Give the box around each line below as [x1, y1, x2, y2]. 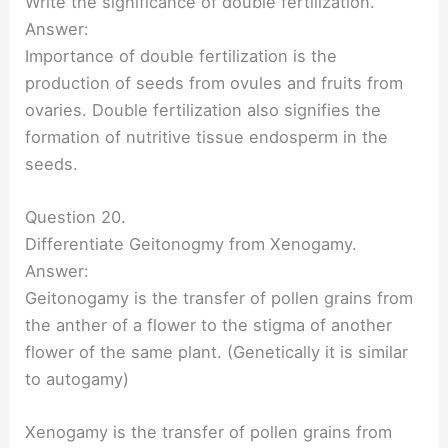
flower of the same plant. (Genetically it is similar [25, 341, 409, 362]
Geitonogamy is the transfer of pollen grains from [25, 287, 414, 308]
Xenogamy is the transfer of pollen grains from [25, 422, 393, 443]
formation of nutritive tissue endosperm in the [25, 126, 389, 147]
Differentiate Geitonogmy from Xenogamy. [25, 233, 358, 254]
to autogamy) [25, 368, 130, 389]
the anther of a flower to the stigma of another [25, 314, 393, 335]
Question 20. [25, 206, 127, 227]
